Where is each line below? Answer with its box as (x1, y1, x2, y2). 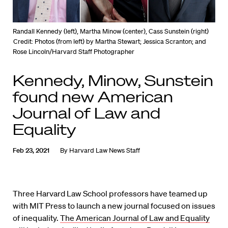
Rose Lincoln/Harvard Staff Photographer (13, 47, 134, 56)
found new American (13, 88, 173, 106)
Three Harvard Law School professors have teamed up (13, 188, 208, 199)
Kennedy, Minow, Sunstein (13, 71, 213, 90)
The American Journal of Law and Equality (60, 213, 210, 223)
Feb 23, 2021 (13, 146, 49, 155)
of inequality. (13, 213, 60, 223)
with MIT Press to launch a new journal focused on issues (13, 201, 215, 211)
